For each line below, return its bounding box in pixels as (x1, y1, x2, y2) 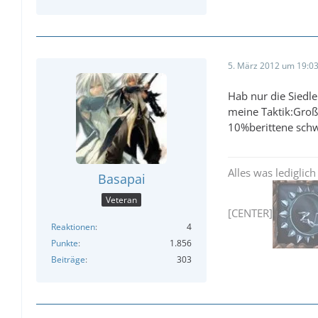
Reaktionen (51, 221, 95, 234)
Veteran (106, 194, 137, 207)
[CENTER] (228, 206, 273, 221)
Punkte (51, 237, 78, 250)
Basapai (97, 170, 146, 187)
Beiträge (51, 253, 85, 266)
